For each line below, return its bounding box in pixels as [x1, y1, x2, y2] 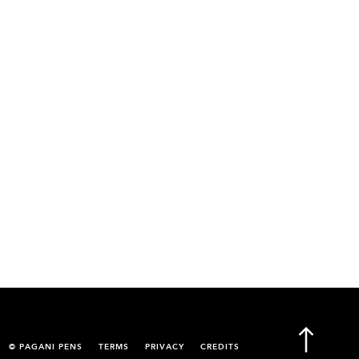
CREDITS [200, 343, 240, 352]
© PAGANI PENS [9, 343, 83, 352]
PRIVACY [145, 343, 184, 352]
